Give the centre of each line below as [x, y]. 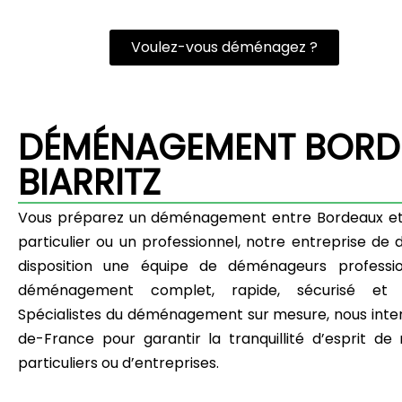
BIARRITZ [89, 183]
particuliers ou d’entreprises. [118, 363]
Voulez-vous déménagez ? [224, 47]
